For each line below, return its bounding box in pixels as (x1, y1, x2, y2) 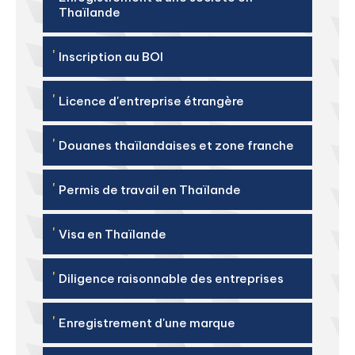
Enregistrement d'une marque (59, 315, 235, 330)
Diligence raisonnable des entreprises (59, 271, 284, 286)
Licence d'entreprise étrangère (59, 94, 244, 109)
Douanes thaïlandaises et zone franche (59, 138, 294, 153)
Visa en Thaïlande (59, 227, 166, 242)
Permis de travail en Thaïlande (59, 182, 241, 197)
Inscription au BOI (59, 49, 163, 64)
